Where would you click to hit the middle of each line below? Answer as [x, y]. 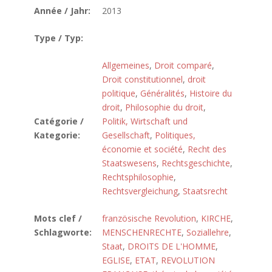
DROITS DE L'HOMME [172, 246]
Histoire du [211, 93]
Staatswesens [129, 163]
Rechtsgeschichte [196, 163]
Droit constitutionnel [142, 79]
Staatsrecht [205, 191]
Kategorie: [57, 135]
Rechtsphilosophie [138, 177]
